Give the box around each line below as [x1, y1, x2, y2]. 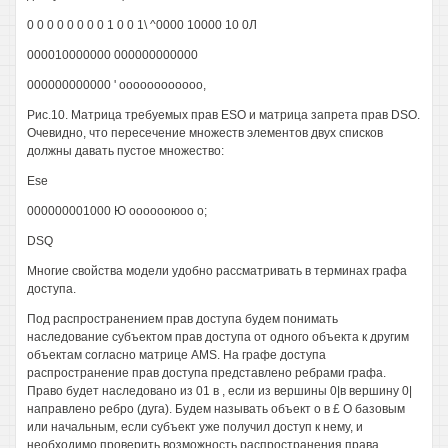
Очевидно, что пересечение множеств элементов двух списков [27, 126, 383, 140]
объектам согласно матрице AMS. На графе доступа [27, 348, 326, 362]
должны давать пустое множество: [27, 144, 224, 158]
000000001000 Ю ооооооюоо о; [27, 204, 207, 218]
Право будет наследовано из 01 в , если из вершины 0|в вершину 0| [27, 384, 412, 398]
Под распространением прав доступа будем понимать [27, 312, 338, 326]
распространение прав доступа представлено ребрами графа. [27, 366, 386, 380]
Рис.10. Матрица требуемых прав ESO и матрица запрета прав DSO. [27, 108, 420, 122]
